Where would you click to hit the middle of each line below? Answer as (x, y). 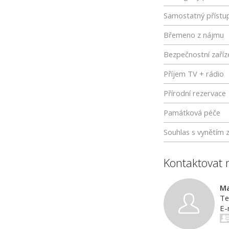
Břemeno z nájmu (194, 35)
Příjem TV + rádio (194, 74)
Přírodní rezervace (195, 93)
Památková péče (192, 112)
